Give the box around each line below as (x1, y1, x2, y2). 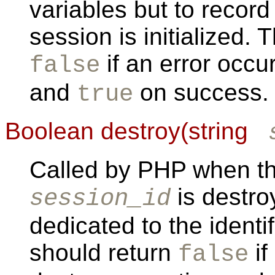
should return (29, 239, 178, 266)
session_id (29, 184, 171, 212)
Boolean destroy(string (5, 117, 255, 144)
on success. (133, 79, 269, 106)
